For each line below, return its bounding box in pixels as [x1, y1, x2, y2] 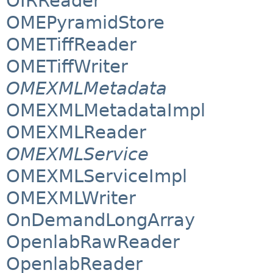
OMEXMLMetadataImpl [6, 100, 205, 121]
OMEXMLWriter [6, 188, 136, 209]
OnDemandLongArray [6, 210, 195, 231]
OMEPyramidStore [6, 12, 165, 34]
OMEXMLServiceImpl [6, 166, 187, 187]
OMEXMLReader [6, 122, 146, 143]
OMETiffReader [6, 34, 136, 55]
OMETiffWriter [6, 56, 128, 77]
